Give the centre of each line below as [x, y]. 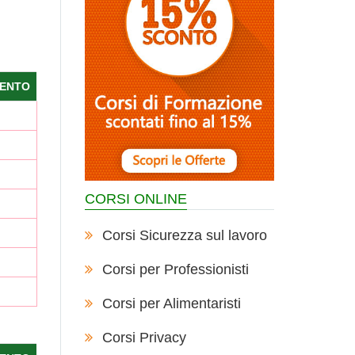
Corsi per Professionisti [175, 269]
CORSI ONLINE [136, 199]
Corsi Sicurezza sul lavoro [184, 235]
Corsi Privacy [144, 338]
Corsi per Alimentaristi [171, 303]
